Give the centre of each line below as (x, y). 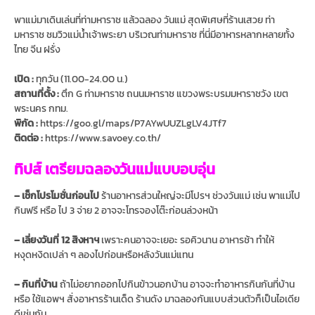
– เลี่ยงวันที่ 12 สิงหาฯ (57, 240)
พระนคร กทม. (41, 109)
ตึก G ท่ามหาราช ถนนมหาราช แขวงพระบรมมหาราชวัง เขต (174, 94)
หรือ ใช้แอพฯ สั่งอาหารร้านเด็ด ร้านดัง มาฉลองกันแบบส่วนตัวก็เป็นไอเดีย (157, 299)
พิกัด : (26, 123)
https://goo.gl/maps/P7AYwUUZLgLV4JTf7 (132, 123)
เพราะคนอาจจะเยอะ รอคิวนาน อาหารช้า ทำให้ (187, 240)
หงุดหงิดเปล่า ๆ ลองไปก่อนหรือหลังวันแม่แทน (104, 255)
